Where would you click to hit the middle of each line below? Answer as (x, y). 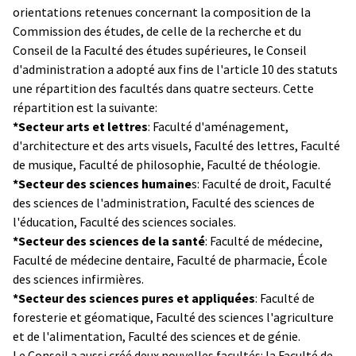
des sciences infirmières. (78, 279)
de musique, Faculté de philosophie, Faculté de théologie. (166, 164)
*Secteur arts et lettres (80, 126)
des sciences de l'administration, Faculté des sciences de (164, 202)
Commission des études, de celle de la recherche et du (157, 31)
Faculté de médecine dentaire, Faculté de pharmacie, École (170, 259)
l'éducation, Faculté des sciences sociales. (124, 221)
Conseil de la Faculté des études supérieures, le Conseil (160, 50)
